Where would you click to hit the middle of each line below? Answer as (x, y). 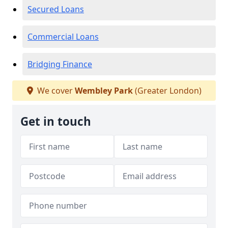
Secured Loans (56, 9)
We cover (55, 91)
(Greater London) (167, 91)
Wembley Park (104, 91)
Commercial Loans (63, 37)
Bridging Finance (60, 64)
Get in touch (56, 121)
